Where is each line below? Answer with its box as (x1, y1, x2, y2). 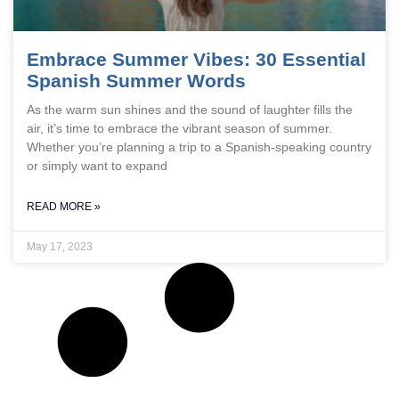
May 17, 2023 (27, 240, 93, 253)
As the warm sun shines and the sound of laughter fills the (27, 102, 353, 117)
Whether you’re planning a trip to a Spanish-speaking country (27, 140, 371, 154)
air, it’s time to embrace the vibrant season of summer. (27, 121, 332, 135)
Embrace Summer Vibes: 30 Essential (27, 49, 366, 69)
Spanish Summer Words (27, 70, 246, 91)
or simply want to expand (27, 159, 167, 173)
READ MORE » (27, 200, 101, 213)
